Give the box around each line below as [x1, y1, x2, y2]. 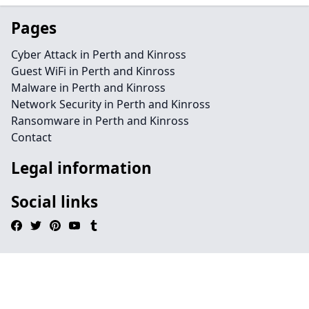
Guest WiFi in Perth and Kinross [11, 63, 175, 79]
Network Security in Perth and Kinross [11, 97, 210, 112]
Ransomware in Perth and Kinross [11, 113, 189, 128]
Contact [11, 130, 52, 145]
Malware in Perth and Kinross [11, 80, 166, 95]
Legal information [11, 157, 152, 179]
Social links [11, 191, 98, 212]
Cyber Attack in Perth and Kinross [11, 47, 186, 62]
